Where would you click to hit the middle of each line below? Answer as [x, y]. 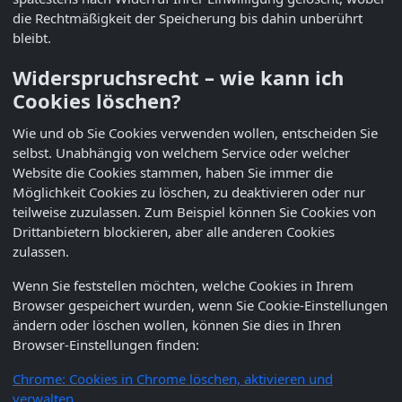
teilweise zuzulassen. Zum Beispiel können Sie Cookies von [194, 212]
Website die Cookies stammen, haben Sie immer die [173, 173]
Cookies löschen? [97, 101]
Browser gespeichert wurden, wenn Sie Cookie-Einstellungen [200, 306]
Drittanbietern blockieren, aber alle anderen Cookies [174, 232]
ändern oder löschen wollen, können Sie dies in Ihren [177, 325]
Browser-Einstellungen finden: [106, 345]
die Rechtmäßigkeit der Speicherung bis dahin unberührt [188, 18]
